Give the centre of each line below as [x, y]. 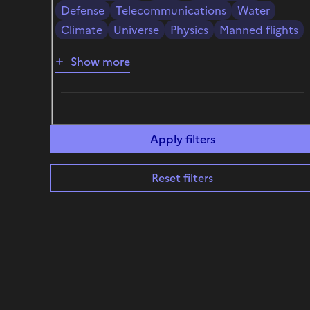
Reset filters [183, 177]
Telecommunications [171, 10]
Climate [82, 29]
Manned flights [259, 29]
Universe [136, 29]
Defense [83, 10]
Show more [100, 61]
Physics [189, 29]
